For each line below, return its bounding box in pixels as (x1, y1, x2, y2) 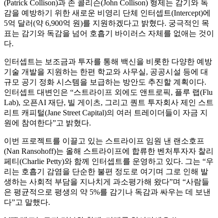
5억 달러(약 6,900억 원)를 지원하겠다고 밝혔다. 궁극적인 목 (4, 18, 209, 27)
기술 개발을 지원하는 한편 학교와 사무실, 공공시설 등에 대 (4, 67, 208, 76)
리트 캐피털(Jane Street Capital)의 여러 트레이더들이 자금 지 (4, 108, 208, 117)
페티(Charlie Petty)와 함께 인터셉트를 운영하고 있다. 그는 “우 (4, 157, 214, 165)
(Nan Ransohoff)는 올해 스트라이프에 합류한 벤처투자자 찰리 (4, 146, 214, 155)
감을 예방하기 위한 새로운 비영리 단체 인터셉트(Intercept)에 (4, 8, 211, 17)
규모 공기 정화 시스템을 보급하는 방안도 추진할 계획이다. (4, 77, 206, 86)
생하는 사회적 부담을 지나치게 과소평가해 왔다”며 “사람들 (4, 177, 209, 186)
